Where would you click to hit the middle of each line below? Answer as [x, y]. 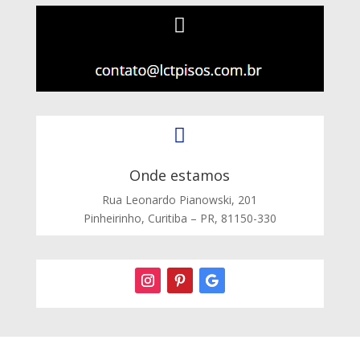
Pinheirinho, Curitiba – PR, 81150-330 [180, 219]
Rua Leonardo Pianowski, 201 [180, 200]
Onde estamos [180, 176]
